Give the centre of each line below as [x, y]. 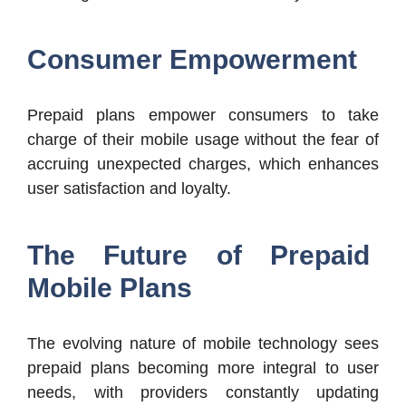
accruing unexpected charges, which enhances [203, 164]
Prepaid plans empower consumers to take [203, 115]
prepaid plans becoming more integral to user [203, 367]
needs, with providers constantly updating [203, 392]
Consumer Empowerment [192, 59]
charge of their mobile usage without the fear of [203, 139]
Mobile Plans [110, 287]
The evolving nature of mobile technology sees [203, 343]
